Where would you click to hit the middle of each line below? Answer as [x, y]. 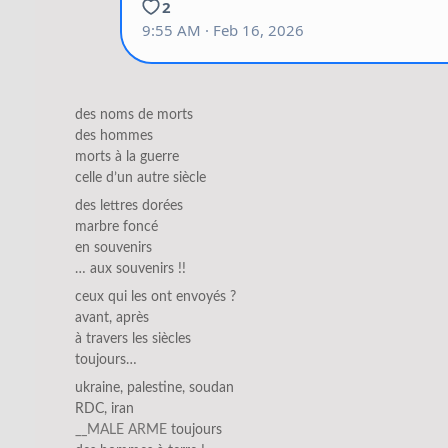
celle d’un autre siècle [140, 177]
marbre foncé [116, 226]
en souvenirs [113, 247]
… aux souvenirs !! [130, 268]
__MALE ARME [121, 429]
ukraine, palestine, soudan [154, 387]
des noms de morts [134, 114]
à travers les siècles [133, 338]
